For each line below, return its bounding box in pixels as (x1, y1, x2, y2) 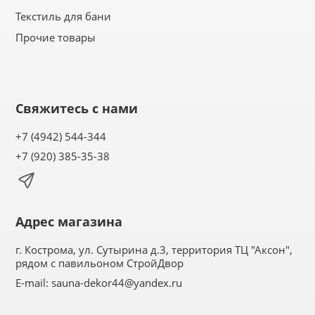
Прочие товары (15, 30, 96, 44)
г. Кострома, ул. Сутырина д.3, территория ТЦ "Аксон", (15, 243, 293, 257)
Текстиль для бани (15, 9, 112, 23)
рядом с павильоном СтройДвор (15, 256, 184, 270)
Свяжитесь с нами (15, 100, 139, 117)
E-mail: (15, 276, 52, 290)
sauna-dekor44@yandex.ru (51, 276, 183, 290)
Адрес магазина (15, 213, 123, 230)
